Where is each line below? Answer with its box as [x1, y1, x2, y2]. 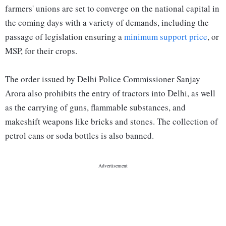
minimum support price [124, 31, 207, 43]
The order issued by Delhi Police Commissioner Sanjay [5, 73, 200, 85]
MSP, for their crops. [5, 45, 77, 57]
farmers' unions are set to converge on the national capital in [5, 3, 219, 15]
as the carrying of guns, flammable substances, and [5, 101, 186, 114]
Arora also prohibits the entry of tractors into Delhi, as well [5, 87, 215, 99]
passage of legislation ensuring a [5, 31, 124, 43]
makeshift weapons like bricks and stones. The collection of [5, 116, 218, 128]
